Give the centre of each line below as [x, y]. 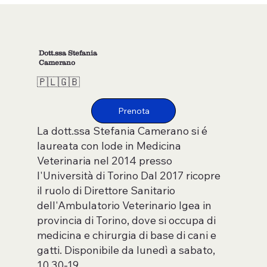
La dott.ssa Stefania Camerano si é [122, 131]
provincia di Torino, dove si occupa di [126, 220]
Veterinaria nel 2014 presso [104, 160]
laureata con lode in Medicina [109, 145]
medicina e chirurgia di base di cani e [126, 235]
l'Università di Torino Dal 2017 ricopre [128, 175]
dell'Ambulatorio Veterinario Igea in [124, 205]
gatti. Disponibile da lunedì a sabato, [126, 250]
